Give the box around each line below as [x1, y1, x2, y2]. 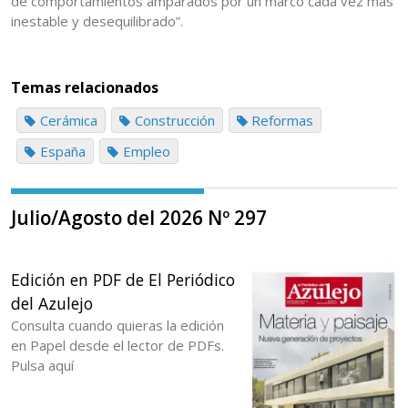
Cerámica [39, 110, 97, 129]
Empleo [122, 141, 170, 160]
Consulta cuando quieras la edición [11, 315, 224, 334]
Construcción [134, 110, 215, 129]
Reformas [251, 110, 314, 129]
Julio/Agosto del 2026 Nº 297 [11, 204, 267, 230]
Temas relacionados [11, 76, 158, 97]
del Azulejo [11, 291, 93, 314]
